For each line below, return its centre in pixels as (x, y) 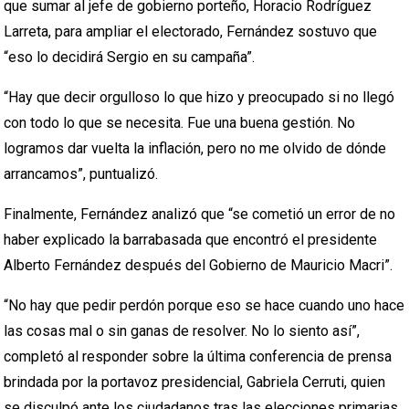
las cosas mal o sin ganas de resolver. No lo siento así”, (182, 331)
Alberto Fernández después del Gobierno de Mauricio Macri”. (199, 265)
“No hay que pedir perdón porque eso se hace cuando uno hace (204, 305)
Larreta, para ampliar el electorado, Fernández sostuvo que (191, 31)
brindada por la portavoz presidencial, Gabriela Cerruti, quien (195, 382)
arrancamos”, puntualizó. (81, 174)
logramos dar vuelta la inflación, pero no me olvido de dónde (195, 148)
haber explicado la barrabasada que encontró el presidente (191, 240)
